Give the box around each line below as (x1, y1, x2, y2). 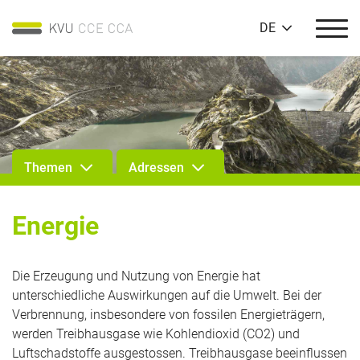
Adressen (129, 160, 184, 175)
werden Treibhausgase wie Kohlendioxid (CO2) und (12, 326, 300, 342)
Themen (24, 160, 72, 175)
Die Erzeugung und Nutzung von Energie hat (12, 268, 260, 284)
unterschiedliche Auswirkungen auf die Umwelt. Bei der (12, 288, 321, 303)
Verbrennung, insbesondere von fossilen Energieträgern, (12, 307, 325, 322)
